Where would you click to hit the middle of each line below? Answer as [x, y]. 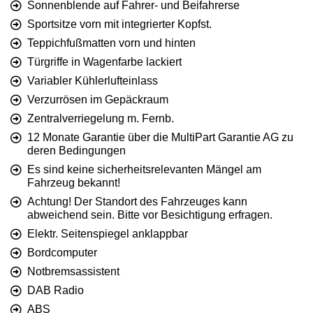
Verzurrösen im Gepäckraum [98, 100]
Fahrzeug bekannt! [74, 183]
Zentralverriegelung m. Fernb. [101, 119]
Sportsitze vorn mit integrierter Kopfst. [119, 24]
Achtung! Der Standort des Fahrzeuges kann [137, 202]
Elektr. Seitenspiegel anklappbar [108, 234]
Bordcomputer [62, 253]
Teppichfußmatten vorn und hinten [111, 43]
